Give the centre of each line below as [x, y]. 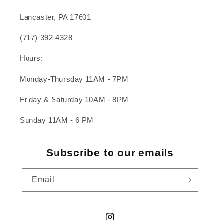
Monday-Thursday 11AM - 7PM [74, 79]
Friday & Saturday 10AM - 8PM [74, 100]
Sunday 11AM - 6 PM [57, 120]
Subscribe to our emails [110, 153]
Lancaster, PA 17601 [55, 17]
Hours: [31, 58]
